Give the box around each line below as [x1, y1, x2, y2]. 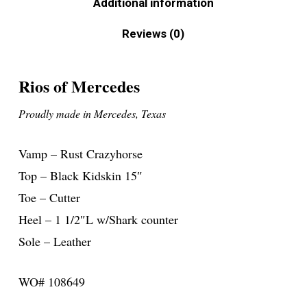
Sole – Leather [18, 233, 91, 250]
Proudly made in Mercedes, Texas [18, 106, 166, 121]
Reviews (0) [122, 27, 185, 41]
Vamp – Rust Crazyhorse [18, 145, 143, 162]
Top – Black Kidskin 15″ [18, 167, 143, 184]
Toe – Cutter [18, 189, 80, 206]
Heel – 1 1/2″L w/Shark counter [18, 211, 178, 228]
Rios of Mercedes [18, 74, 145, 99]
